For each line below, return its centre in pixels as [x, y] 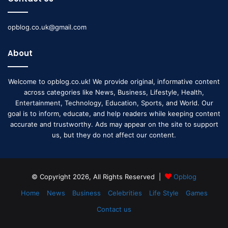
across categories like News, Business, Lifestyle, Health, [114, 92]
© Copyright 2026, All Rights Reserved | [98, 176]
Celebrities [125, 193]
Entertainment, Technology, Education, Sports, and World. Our [114, 103]
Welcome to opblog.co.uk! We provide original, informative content [114, 81]
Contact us [114, 209]
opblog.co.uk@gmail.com [47, 27]
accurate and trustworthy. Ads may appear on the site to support [114, 124]
